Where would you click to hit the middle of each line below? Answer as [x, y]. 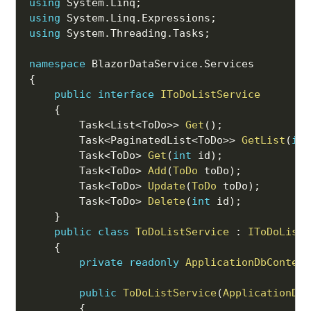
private [101, 263]
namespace [58, 64]
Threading [139, 34]
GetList [264, 141]
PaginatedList [151, 141]
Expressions [176, 18]
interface [126, 95]
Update [167, 186]
